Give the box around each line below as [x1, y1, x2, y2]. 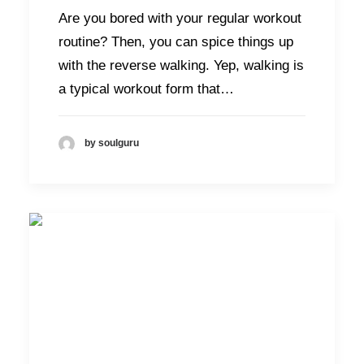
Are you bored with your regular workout [58, 11, 301, 27]
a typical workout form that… [58, 81, 234, 97]
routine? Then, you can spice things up [58, 34, 293, 50]
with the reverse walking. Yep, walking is [58, 58, 304, 74]
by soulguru [84, 137, 139, 149]
